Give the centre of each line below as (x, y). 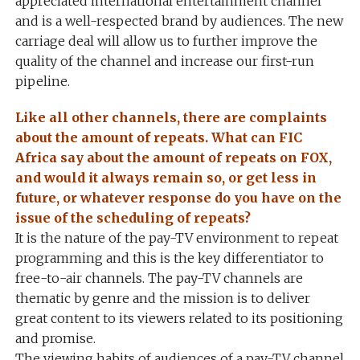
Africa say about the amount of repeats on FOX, (173, 157)
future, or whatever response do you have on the (178, 198)
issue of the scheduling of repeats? (133, 218)
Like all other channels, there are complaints (171, 117)
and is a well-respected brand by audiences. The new (179, 21)
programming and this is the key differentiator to (169, 258)
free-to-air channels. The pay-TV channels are (159, 278)
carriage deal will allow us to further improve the (166, 41)
